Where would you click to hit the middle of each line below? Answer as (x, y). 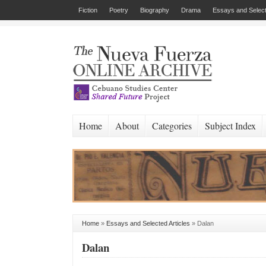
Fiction (88, 10)
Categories (172, 126)
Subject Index (230, 126)
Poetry (119, 10)
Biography (155, 10)
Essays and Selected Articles (148, 223)
